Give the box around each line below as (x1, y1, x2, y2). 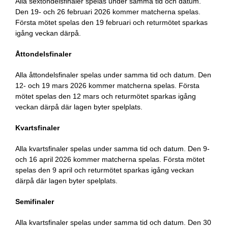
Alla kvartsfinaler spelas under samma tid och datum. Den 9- (15, 144, 210, 153)
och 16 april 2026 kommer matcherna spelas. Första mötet (15, 155, 205, 163)
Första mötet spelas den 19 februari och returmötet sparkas (15, 18, 208, 26)
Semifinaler (15, 197, 54, 206)
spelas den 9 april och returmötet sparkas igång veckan (15, 165, 194, 174)
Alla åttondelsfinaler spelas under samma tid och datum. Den (15, 70, 211, 79)
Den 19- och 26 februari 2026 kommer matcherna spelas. (15, 7, 201, 16)
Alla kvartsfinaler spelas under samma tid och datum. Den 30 (15, 218, 211, 226)
